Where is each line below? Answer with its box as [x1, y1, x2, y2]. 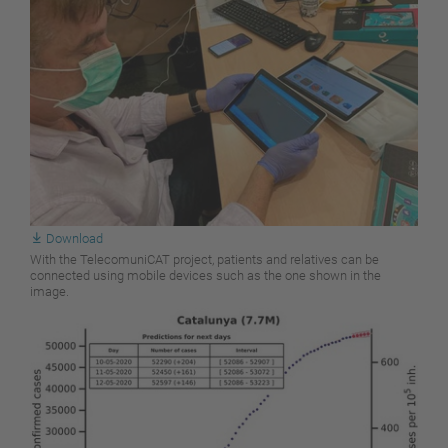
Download [46, 230, 103, 246]
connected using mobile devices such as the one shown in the [30, 267, 381, 283]
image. [30, 283, 69, 299]
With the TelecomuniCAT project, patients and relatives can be [30, 251, 379, 267]
